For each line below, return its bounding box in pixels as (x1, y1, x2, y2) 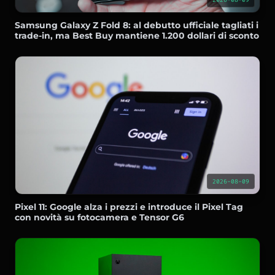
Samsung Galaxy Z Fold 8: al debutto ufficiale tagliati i (15, 19, 258, 31)
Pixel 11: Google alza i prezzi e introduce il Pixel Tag (15, 201, 243, 212)
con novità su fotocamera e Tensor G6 (15, 211, 184, 223)
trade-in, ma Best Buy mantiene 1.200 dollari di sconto (15, 29, 259, 41)
